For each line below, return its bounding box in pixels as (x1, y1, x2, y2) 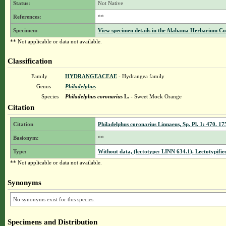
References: (13, 14, 41, 20)
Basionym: (13, 135, 39, 141)
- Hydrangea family (117, 73, 164, 79)
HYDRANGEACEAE (65, 73, 117, 79)
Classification (7, 56, 52, 65)
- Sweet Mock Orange (129, 93, 182, 99)
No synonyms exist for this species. (13, 196, 95, 202)
